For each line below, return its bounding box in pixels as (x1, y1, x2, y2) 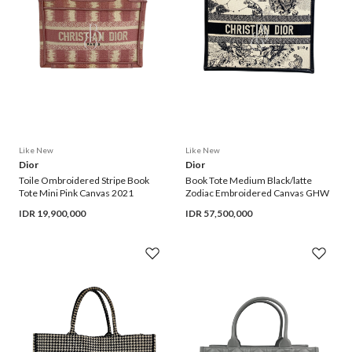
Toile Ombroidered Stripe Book (19, 174, 149, 187)
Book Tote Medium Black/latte (185, 174, 312, 187)
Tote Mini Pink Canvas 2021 (19, 187, 134, 200)
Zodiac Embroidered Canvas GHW (185, 187, 329, 200)
